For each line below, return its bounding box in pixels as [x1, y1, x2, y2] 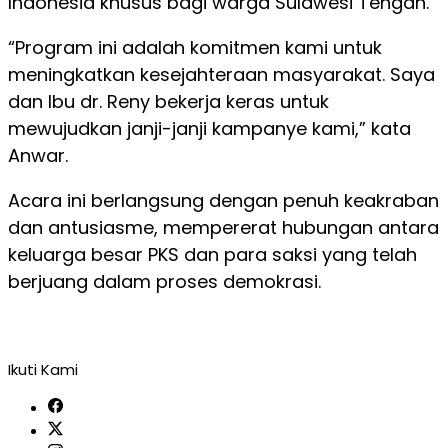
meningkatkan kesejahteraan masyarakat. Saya [8, 62, 435, 87]
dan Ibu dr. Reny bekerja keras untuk [8, 89, 329, 114]
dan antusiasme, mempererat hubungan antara [8, 215, 439, 240]
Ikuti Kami [8, 359, 78, 380]
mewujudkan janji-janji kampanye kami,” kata [8, 116, 411, 141]
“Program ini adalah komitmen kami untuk [8, 35, 382, 60]
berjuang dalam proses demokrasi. [8, 269, 321, 294]
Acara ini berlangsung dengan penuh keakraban [8, 188, 439, 213]
